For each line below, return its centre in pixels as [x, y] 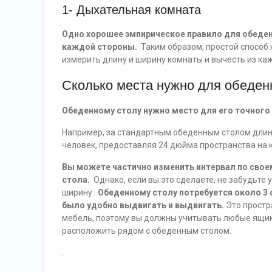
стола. [77, 180]
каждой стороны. [100, 47]
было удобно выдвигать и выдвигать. [144, 206]
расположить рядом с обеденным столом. [147, 231]
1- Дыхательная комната [131, 10]
